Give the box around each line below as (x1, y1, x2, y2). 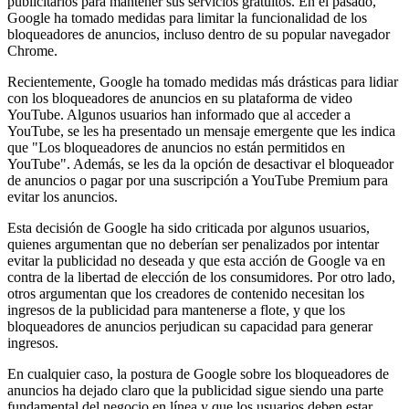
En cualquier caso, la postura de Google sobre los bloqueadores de (7, 365, 389, 382)
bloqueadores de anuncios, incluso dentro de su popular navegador (7, 26, 390, 42)
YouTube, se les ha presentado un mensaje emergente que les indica (7, 122, 395, 139)
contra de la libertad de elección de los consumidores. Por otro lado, (7, 268, 395, 285)
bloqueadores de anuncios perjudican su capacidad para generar (7, 318, 372, 334)
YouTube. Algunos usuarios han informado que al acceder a (7, 106, 351, 122)
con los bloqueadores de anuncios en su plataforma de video (7, 89, 352, 106)
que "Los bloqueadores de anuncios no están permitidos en (7, 139, 345, 155)
